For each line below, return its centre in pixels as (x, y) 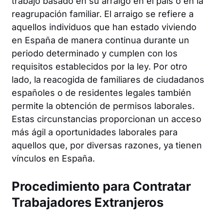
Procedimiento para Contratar (101, 186)
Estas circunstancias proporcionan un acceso (107, 119)
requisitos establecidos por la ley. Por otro (100, 66)
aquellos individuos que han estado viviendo (104, 27)
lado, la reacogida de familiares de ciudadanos (108, 79)
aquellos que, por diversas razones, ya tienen (107, 145)
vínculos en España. (53, 158)
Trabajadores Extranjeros (88, 202)
